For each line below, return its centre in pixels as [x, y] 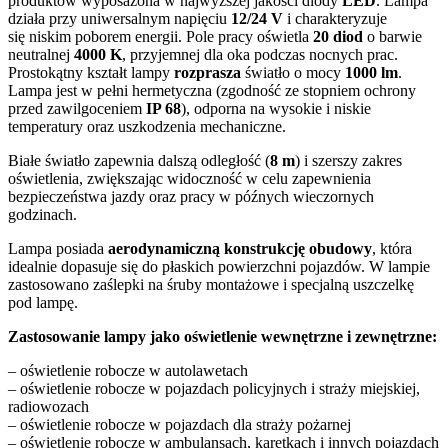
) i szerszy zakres [348, 160]
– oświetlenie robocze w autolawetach [128, 370]
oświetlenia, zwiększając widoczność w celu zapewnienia [189, 178]
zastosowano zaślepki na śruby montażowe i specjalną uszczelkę [211, 284]
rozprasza [207, 72]
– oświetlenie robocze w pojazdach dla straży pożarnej [179, 424]
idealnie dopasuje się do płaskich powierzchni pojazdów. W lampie [219, 266]
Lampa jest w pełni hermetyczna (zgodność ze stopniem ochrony [212, 90]
